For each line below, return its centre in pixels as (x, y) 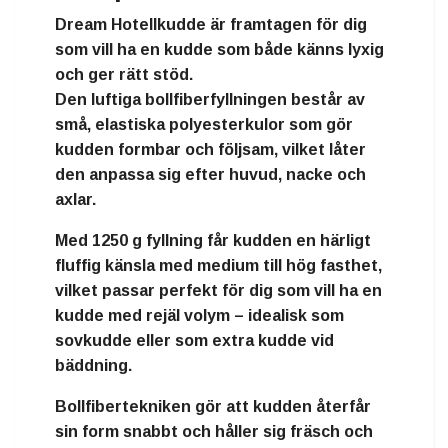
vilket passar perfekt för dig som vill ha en (218, 290)
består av (326, 99)
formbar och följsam (196, 149)
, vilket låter (320, 149)
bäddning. (93, 365)
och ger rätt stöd (122, 74)
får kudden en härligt (287, 240)
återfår (343, 406)
